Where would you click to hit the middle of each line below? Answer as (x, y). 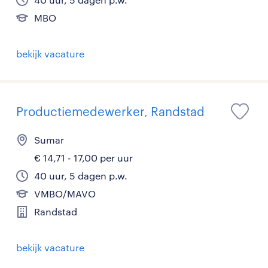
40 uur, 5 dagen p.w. (81, 176)
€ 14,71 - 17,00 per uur (83, 158)
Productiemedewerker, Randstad (110, 112)
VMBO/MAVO (65, 194)
